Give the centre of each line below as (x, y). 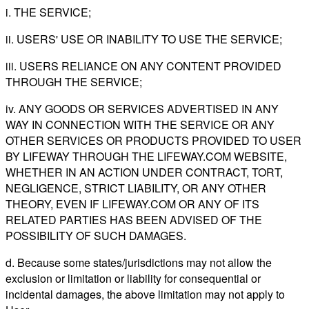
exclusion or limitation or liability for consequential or (133, 278)
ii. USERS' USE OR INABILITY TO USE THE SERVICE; (144, 39)
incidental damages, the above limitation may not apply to (145, 294)
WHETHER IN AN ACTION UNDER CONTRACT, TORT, (144, 172)
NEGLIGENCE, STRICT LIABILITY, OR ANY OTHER (136, 188)
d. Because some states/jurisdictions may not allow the (139, 262)
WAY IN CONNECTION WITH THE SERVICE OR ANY (140, 124)
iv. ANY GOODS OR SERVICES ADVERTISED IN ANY (142, 108)
